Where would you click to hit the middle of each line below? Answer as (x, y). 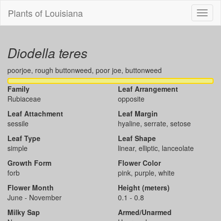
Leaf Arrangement (148, 89)
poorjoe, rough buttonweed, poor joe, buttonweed (85, 70)
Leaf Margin (138, 113)
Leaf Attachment (35, 113)
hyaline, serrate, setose (154, 123)
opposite (131, 99)
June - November (35, 197)
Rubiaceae (24, 99)
